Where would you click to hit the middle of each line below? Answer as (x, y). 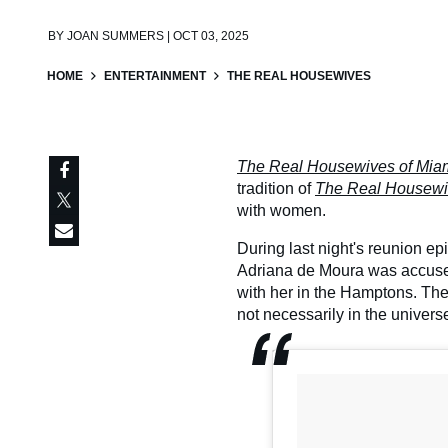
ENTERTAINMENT (155, 76)
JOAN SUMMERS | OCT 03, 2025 (158, 36)
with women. (281, 210)
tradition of (276, 188)
